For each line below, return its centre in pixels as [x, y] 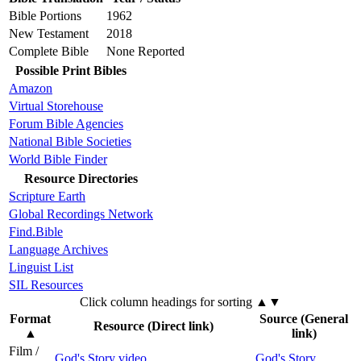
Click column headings [140, 302]
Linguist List [41, 268]
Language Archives [58, 250]
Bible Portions [45, 16]
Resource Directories [81, 179]
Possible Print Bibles [71, 71]
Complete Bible [49, 52]
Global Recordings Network [81, 214]
